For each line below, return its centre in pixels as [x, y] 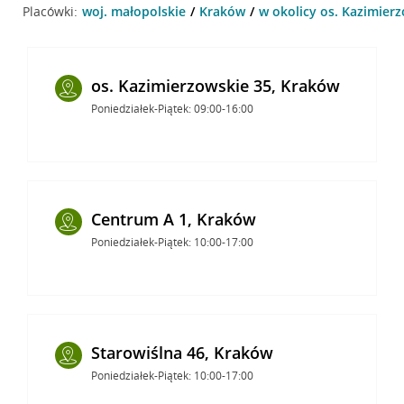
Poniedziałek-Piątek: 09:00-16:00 [172, 108]
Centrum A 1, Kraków [173, 219]
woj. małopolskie [133, 11]
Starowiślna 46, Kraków [182, 352]
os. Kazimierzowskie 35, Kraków [215, 85]
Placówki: [50, 11]
